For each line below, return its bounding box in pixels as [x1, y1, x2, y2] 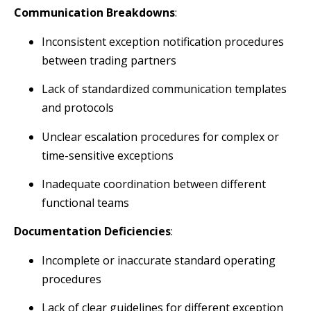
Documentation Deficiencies [14, 224, 171, 239]
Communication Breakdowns [14, 5, 175, 21]
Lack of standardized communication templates [42, 81, 287, 97]
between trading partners [42, 52, 176, 68]
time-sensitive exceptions [42, 147, 174, 163]
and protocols [42, 100, 114, 116]
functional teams [42, 194, 129, 210]
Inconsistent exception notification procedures [42, 33, 284, 49]
